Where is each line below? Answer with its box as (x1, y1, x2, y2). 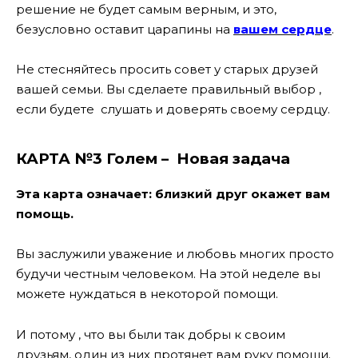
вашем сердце (233, 21, 332, 37)
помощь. (16, 205, 74, 221)
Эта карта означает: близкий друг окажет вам (16, 185, 330, 201)
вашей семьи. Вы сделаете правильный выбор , (16, 82, 321, 97)
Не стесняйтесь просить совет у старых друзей (16, 62, 318, 78)
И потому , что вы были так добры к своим (16, 326, 285, 342)
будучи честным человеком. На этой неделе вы (16, 266, 320, 281)
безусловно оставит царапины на (16, 21, 233, 37)
